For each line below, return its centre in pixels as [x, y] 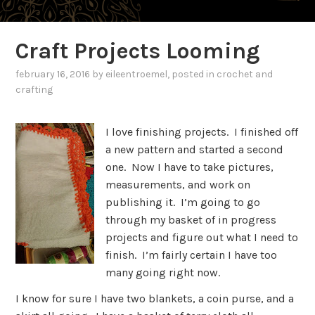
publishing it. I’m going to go [183, 202]
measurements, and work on [178, 184]
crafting [34, 90]
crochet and [245, 75]
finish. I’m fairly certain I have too [192, 255]
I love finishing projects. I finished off [202, 131]
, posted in [192, 75]
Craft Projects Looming [138, 51]
